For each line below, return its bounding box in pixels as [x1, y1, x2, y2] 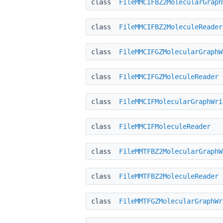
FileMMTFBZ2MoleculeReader [119, 172, 219, 180]
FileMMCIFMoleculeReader [119, 122, 211, 130]
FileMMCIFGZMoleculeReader [119, 72, 219, 81]
